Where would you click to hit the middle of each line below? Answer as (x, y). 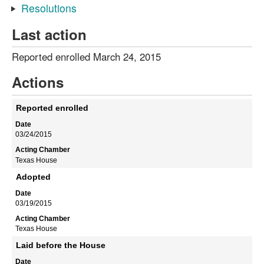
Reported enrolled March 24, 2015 (86, 57)
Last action (49, 34)
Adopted (33, 176)
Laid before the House (61, 245)
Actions (38, 82)
